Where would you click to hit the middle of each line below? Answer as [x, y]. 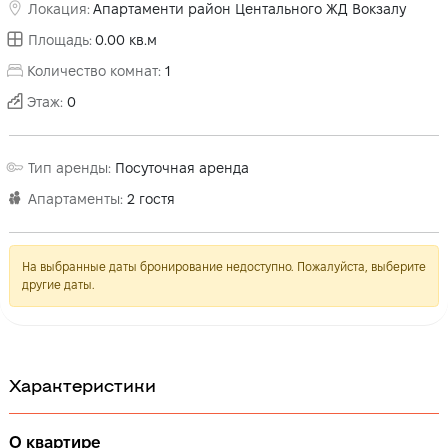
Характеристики [82, 383]
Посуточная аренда [182, 167]
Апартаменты [74, 198]
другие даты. [58, 284]
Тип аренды [68, 167]
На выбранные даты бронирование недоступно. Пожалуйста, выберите [224, 266]
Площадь [58, 39]
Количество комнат [92, 70]
